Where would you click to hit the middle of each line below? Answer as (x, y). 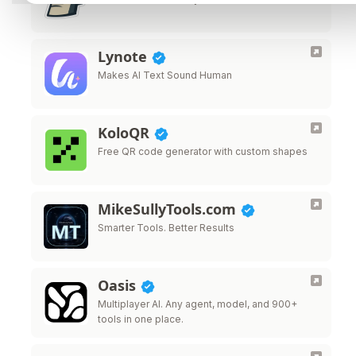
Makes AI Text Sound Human (165, 75)
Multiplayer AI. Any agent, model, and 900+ (197, 304)
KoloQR (126, 133)
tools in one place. (141, 319)
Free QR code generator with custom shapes (203, 151)
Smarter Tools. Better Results (166, 228)
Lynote (124, 56)
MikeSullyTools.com (169, 209)
